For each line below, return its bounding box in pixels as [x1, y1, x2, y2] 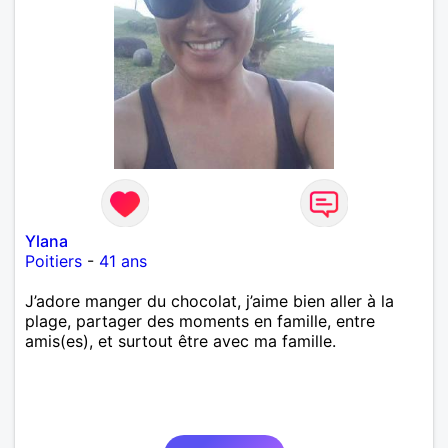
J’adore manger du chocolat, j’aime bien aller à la [25, 290, 394, 311]
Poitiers [25, 250, 82, 271]
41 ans [99, 250, 147, 271]
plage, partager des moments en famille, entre [25, 310, 375, 331]
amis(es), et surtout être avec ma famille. [25, 330, 336, 351]
